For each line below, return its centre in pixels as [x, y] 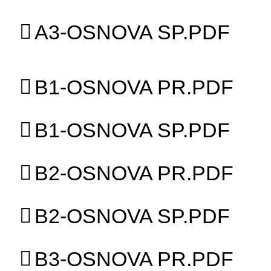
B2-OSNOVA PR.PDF [134, 173]
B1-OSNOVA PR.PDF [134, 87]
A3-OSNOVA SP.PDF [132, 32]
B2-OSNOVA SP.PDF [132, 216]
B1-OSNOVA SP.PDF [132, 130]
